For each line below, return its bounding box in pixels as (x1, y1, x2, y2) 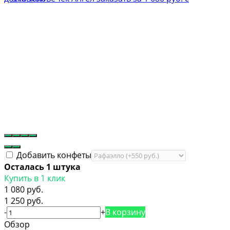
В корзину (105, 206, 145, 218)
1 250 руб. (4, 195, 43, 206)
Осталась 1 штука (4, 161, 81, 172)
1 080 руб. (4, 183, 43, 195)
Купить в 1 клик (4, 172, 65, 184)
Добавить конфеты (14, 149, 91, 161)
